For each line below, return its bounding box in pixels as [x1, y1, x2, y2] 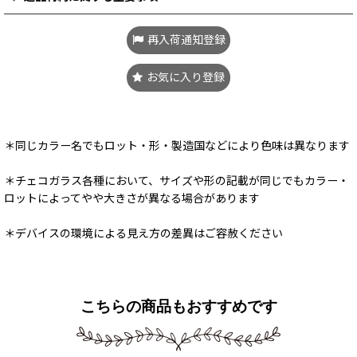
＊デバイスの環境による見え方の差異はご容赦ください [4, 226, 283, 240]
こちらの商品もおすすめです [80, 297, 277, 315]
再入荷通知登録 [147, 33, 226, 46]
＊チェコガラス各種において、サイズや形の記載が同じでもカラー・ [4, 174, 349, 187]
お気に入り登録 [147, 70, 225, 84]
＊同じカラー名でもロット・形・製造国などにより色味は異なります [4, 139, 350, 152]
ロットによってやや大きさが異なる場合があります [4, 191, 260, 205]
